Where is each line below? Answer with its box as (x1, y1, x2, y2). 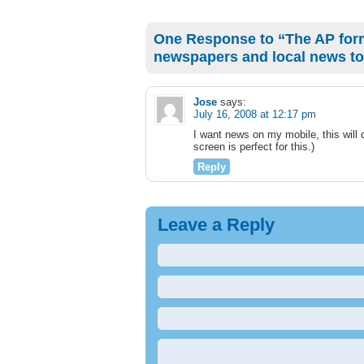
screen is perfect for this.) (193, 141, 314, 153)
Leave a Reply (158, 214, 275, 235)
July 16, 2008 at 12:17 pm (193, 108, 316, 120)
